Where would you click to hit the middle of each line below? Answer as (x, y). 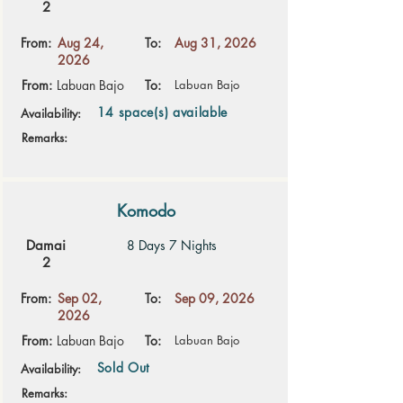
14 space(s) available (162, 112)
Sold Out (123, 367)
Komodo (146, 210)
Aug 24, (80, 43)
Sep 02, (79, 298)
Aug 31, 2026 (215, 43)
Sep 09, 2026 (214, 298)
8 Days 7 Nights (172, 245)
